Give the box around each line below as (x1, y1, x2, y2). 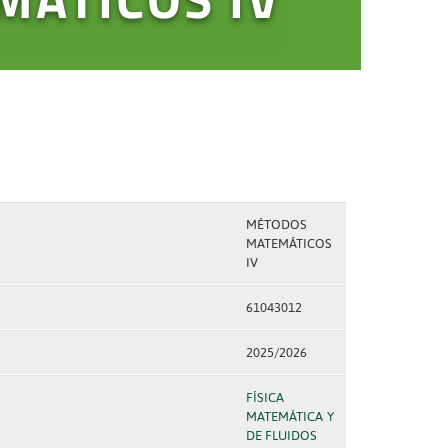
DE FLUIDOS (245, 428, 317, 443)
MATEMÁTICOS (245, 236, 332, 251)
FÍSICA (245, 390, 284, 405)
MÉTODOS (245, 217, 307, 232)
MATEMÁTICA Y (245, 409, 334, 424)
